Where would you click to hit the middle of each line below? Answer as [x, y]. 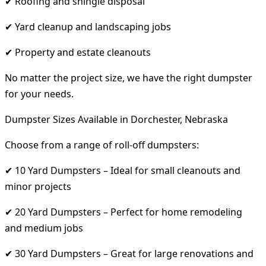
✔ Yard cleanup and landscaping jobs [88, 26]
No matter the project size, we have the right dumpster [129, 77]
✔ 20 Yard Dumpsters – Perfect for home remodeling [123, 212]
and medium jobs [44, 228]
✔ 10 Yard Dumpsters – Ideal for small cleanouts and [123, 170]
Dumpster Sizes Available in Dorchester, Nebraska [116, 119]
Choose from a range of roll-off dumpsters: [102, 145]
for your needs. [39, 94]
